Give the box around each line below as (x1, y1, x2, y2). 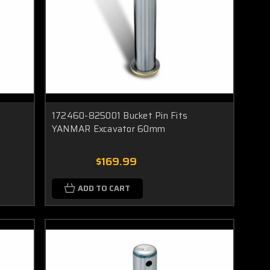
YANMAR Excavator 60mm (51, 122, 166, 137)
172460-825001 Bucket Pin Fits (51, 108, 188, 124)
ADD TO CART (77, 182, 130, 195)
